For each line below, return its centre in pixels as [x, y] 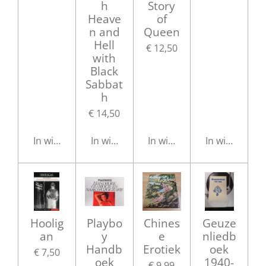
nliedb [219, 236]
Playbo [104, 223]
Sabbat [104, 84]
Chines [161, 223]
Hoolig [47, 223]
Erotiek [161, 249]
